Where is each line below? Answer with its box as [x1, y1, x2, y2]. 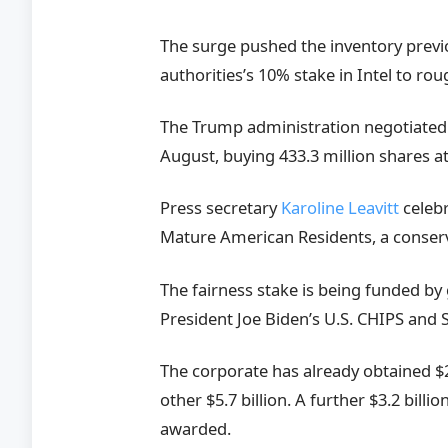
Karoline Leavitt [281, 196, 400, 220]
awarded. [160, 416, 232, 440]
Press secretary [160, 196, 282, 220]
